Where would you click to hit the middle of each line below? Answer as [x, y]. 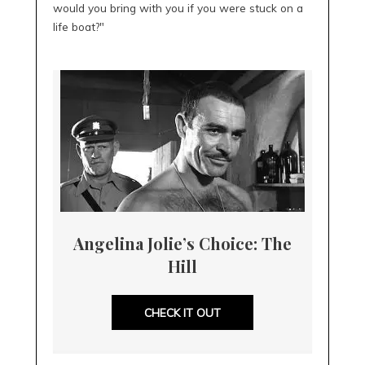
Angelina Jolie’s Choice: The [182, 244]
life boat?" [79, 27]
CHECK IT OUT [182, 312]
